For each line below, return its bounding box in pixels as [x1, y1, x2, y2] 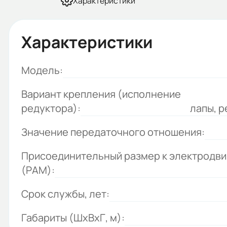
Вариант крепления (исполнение [21, 87, 181, 101]
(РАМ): [21, 163, 55, 177]
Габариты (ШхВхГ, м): [21, 211, 125, 224]
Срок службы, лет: [21, 187, 109, 201]
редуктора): [21, 101, 81, 115]
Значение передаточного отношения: [21, 125, 205, 139]
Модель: [21, 63, 63, 77]
